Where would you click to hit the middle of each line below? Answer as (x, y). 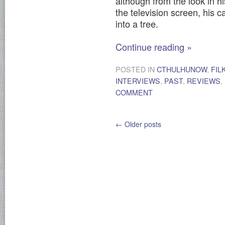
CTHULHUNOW (182, 70)
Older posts (142, 124)
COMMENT (134, 93)
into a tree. (137, 23)
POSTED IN (136, 70)
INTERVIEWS (138, 81)
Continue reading (151, 46)
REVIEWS (204, 81)
